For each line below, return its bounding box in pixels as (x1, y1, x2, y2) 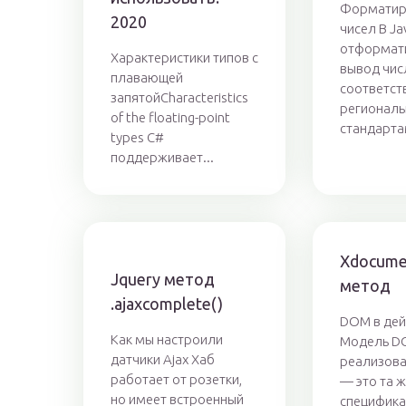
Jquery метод (111, 270, 215, 289)
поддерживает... (111, 150, 214, 166)
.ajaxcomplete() (111, 295, 223, 314)
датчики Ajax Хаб (111, 352, 215, 368)
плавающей (111, 70, 183, 86)
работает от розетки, (111, 372, 242, 388)
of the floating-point (111, 110, 230, 126)
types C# (111, 130, 164, 146)
